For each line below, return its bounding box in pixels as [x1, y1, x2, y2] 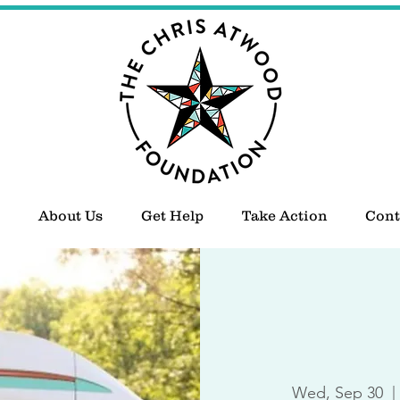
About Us [37, 207, 103, 223]
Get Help [140, 207, 204, 223]
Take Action [241, 207, 328, 223]
